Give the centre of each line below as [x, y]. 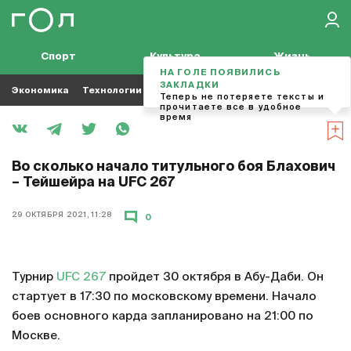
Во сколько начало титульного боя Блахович [174, 167]
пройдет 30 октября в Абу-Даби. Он [215, 277]
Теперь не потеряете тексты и [242, 97]
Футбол [213, 90]
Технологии [112, 90]
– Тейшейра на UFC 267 [93, 183]
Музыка [264, 90]
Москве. [36, 336]
